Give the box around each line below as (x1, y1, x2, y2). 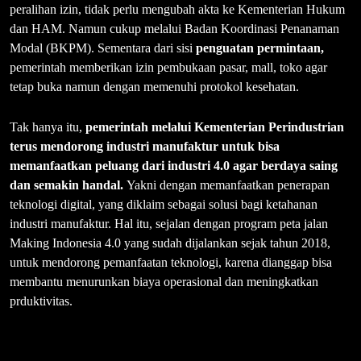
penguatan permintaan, (196, 40, 324, 55)
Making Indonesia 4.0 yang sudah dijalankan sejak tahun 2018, (10, 235, 330, 250)
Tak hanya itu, (10, 119, 85, 134)
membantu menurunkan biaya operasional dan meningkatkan (10, 274, 318, 288)
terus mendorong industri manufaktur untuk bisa (10, 139, 280, 153)
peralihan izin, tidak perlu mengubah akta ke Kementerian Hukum (10, 2, 345, 16)
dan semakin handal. (10, 177, 127, 192)
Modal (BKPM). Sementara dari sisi (10, 40, 196, 55)
